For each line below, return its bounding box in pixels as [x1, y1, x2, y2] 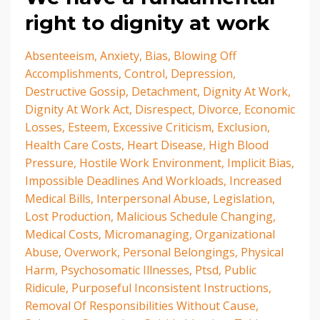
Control [124, 66, 165, 82]
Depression [171, 66, 233, 82]
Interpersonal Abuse [96, 191, 207, 207]
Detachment [131, 84, 197, 100]
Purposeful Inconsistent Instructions [71, 280, 269, 296]
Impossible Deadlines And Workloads [25, 173, 224, 189]
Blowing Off [174, 48, 236, 64]
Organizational [195, 226, 275, 243]
